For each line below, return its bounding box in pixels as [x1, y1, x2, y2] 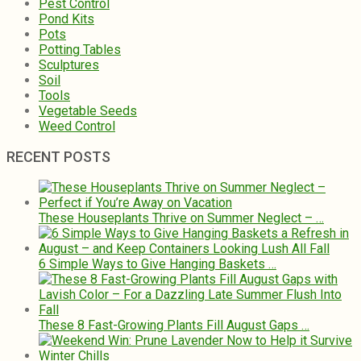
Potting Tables [39, 41, 121, 57]
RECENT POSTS [6, 147, 110, 165]
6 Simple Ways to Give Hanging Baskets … [39, 255, 276, 272]
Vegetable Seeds [39, 102, 137, 118]
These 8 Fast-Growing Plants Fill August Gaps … [39, 317, 309, 333]
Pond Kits [39, 10, 94, 27]
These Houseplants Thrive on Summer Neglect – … [39, 210, 324, 226]
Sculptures [39, 56, 99, 73]
